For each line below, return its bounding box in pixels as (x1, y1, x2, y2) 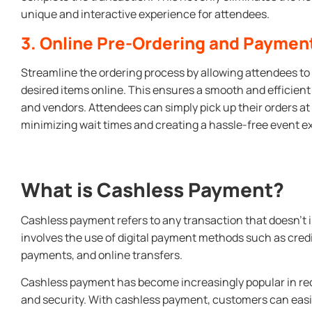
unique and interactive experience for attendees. (21, 6, 270, 22)
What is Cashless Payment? (21, 176, 284, 203)
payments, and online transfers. (21, 247, 182, 263)
